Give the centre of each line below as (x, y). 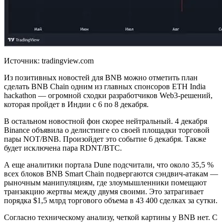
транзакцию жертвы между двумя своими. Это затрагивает (104, 192)
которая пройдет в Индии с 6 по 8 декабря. (76, 105)
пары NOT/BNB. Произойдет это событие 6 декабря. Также (105, 139)
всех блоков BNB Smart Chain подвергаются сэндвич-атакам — (111, 174)
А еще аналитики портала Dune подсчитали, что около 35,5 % (109, 165)
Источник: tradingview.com (49, 61)
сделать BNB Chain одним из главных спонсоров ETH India (105, 87)
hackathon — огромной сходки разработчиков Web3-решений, (108, 96)
